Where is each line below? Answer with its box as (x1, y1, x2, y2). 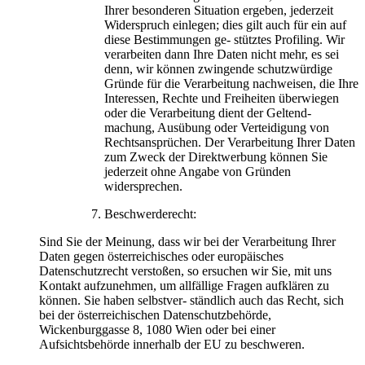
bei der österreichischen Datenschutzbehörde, (39, 307, 271, 322)
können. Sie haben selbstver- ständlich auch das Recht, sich (39, 292, 344, 307)
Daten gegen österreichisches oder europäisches (39, 248, 284, 263)
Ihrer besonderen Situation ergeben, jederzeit (104, 2, 333, 17)
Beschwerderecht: (104, 206, 196, 221)
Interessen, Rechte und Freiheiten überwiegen (104, 90, 339, 105)
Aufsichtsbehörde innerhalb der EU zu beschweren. (39, 336, 305, 351)
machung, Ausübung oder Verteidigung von (104, 120, 329, 134)
